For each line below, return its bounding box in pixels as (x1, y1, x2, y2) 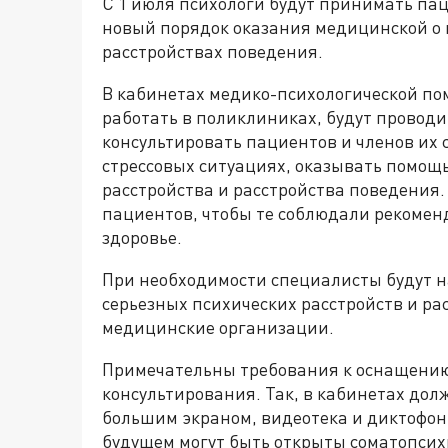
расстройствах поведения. (102, 40, 323, 62)
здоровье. (102, 226, 182, 248)
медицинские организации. (102, 316, 334, 338)
